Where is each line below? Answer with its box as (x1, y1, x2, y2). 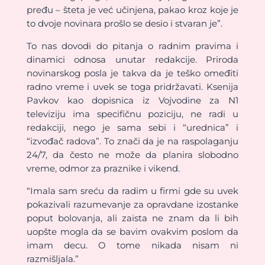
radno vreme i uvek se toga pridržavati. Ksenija (26, 81, 239, 93)
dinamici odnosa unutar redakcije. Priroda (26, 54, 239, 66)
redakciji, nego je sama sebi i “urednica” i (26, 122, 239, 134)
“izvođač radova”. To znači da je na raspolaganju (26, 135, 239, 147)
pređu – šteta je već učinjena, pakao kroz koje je (26, 4, 239, 16)
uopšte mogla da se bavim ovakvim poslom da (26, 226, 239, 238)
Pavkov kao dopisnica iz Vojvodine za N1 (26, 95, 239, 106)
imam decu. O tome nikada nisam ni (26, 240, 239, 251)
